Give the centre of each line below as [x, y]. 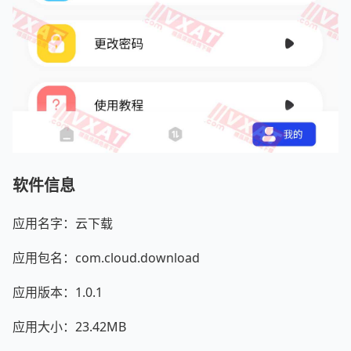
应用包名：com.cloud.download [106, 257]
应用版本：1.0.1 [58, 292]
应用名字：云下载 [63, 223]
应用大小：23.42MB [69, 326]
